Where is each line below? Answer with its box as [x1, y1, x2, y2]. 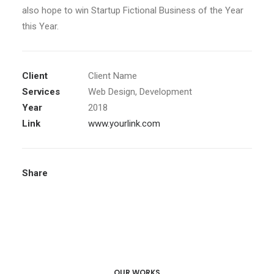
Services [22, 86, 60, 97]
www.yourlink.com [88, 118, 160, 129]
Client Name [88, 70, 137, 81]
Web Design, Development [88, 86, 192, 97]
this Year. [22, 21, 59, 32]
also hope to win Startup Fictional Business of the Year [22, 5, 243, 16]
